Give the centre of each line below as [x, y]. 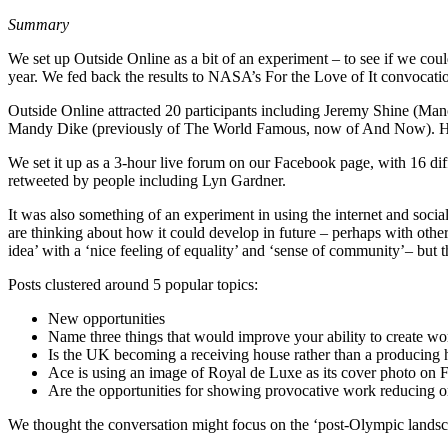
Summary [38, 24]
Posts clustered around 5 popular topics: [133, 284]
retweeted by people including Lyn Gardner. [147, 180]
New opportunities [106, 318]
